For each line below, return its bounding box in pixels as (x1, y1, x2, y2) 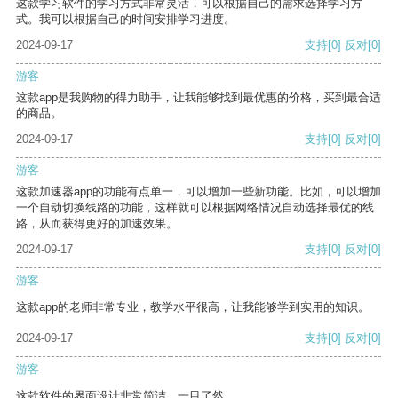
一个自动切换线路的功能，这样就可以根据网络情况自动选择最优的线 (16, 201, 374, 215)
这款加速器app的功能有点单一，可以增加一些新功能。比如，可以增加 (16, 185, 381, 199)
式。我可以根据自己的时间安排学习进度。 (16, 12, 235, 27)
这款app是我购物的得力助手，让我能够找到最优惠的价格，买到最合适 (16, 91, 381, 105)
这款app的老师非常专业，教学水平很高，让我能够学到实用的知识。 (16, 300, 370, 314)
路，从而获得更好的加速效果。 (16, 217, 178, 231)
